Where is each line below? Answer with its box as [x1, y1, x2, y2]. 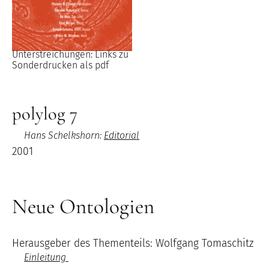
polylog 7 [12, 102, 77, 125]
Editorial [104, 129, 139, 141]
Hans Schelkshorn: [24, 129, 104, 141]
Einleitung [24, 251, 68, 263]
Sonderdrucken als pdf [12, 59, 109, 71]
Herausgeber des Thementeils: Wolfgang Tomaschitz [12, 237, 253, 250]
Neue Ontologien [12, 193, 154, 219]
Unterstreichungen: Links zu [12, 49, 128, 61]
